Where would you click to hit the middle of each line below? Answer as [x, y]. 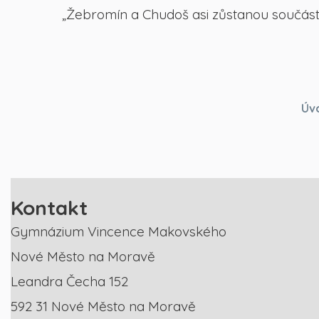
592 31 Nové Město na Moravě [103, 306]
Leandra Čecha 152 [69, 281]
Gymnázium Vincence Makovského [119, 231]
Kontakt [49, 207]
